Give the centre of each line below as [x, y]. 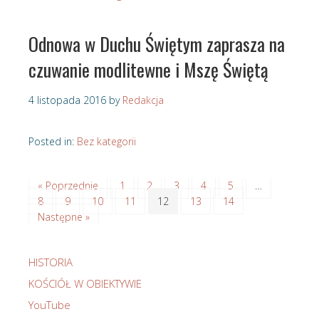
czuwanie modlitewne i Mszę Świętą [148, 70]
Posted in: [53, 142]
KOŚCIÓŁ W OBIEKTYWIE [85, 284]
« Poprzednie [68, 186]
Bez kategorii [106, 142]
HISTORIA [51, 262]
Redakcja [143, 100]
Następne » [64, 217]
